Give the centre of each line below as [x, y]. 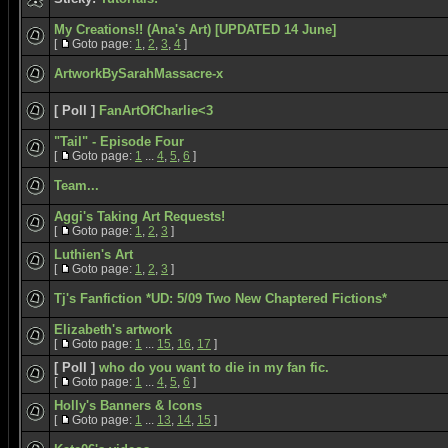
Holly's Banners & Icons [128, 405]
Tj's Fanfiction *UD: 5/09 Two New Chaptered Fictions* [220, 298]
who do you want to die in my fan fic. [214, 367]
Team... [76, 185]
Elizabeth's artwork [113, 329]
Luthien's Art [93, 254]
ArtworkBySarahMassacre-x [138, 73]
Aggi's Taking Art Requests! [139, 216]
